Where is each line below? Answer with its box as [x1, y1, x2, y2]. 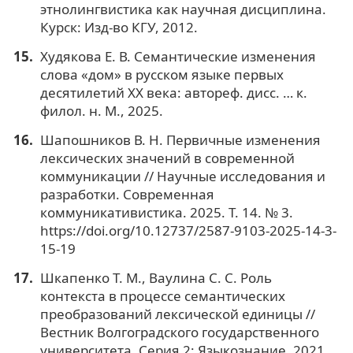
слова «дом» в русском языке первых [39, 65, 284, 84]
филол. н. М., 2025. [39, 101, 163, 120]
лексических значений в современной [39, 148, 295, 167]
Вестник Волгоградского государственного [39, 322, 319, 341]
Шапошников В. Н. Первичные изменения [39, 130, 321, 149]
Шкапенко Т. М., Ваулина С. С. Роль [39, 268, 272, 287]
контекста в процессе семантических [39, 286, 285, 305]
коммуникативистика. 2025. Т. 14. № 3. [39, 203, 293, 221]
